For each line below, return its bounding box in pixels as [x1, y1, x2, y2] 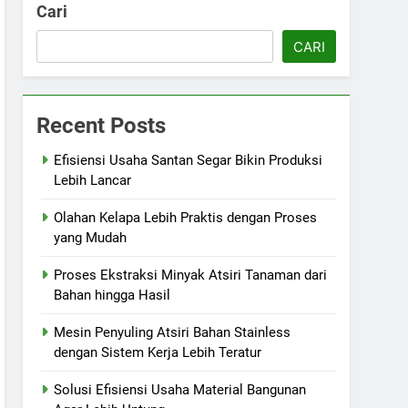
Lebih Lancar [54, 172, 132, 189]
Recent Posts [36, 113, 167, 138]
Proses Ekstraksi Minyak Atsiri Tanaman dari [54, 267, 328, 283]
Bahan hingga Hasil [54, 287, 171, 303]
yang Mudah [54, 229, 127, 246]
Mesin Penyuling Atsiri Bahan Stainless [54, 324, 291, 341]
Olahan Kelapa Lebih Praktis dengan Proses [54, 209, 318, 226]
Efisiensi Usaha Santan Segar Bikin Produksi [54, 152, 323, 168]
